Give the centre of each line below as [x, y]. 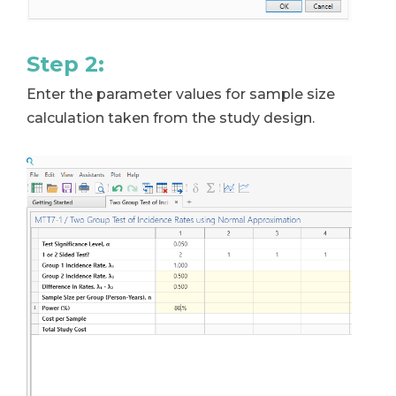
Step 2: [65, 65]
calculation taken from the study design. [171, 118]
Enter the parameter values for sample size [181, 95]
